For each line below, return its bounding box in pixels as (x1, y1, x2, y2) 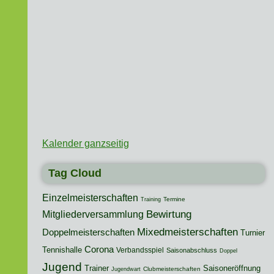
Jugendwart (111, 266, 141, 273)
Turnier (240, 228, 265, 238)
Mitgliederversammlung (42, 209, 144, 220)
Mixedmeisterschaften (136, 226, 238, 239)
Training (140, 196, 161, 203)
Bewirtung (146, 209, 191, 221)
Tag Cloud (48, 167, 102, 180)
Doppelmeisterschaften (42, 228, 135, 238)
